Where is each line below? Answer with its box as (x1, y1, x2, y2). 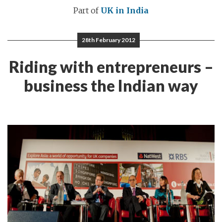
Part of (73, 5, 101, 15)
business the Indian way (24, 76, 198, 95)
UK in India (101, 5, 149, 15)
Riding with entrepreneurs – (8, 57, 214, 76)
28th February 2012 (82, 36, 135, 44)
